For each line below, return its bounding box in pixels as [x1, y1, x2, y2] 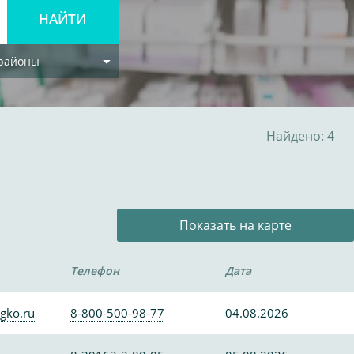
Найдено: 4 [266, 127, 334, 145]
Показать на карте [179, 217, 292, 234]
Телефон [70, 263, 119, 278]
